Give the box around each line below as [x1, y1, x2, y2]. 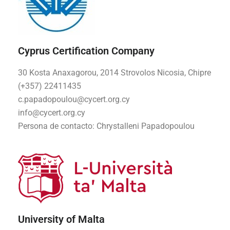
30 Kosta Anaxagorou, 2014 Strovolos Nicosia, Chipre [18, 68, 211, 78]
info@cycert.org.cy [18, 108, 85, 118]
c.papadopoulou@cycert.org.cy [18, 94, 130, 105]
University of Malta [18, 213, 105, 226]
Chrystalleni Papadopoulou [97, 121, 195, 131]
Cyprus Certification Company [18, 45, 155, 57]
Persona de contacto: [18, 121, 97, 131]
